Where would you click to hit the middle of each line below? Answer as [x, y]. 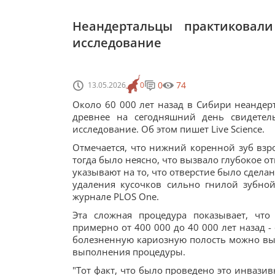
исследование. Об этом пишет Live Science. [168, 129]
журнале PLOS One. [116, 196]
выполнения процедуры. [129, 252]
